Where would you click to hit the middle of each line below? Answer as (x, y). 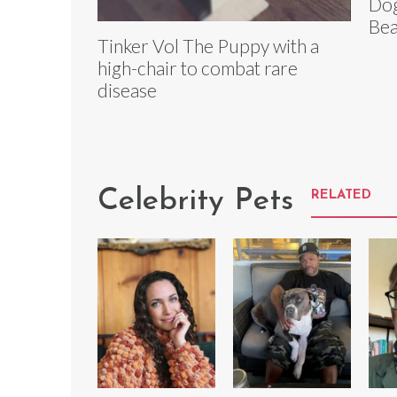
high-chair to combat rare (198, 68)
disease (127, 90)
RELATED (341, 196)
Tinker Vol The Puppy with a (208, 46)
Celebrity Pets (195, 202)
